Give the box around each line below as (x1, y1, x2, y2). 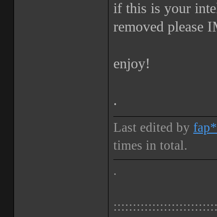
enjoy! (113, 56, 150, 71)
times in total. (113, 138, 187, 153)
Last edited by (113, 120, 193, 135)
